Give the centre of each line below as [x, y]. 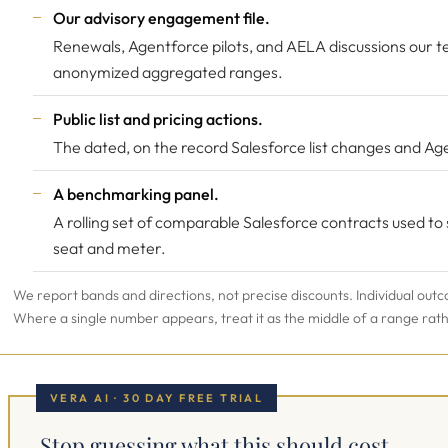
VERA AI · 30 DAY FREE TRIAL [157, 398]
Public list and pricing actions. [158, 119]
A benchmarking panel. [136, 194]
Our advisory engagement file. [161, 18]
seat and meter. [109, 248]
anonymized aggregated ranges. [168, 72]
